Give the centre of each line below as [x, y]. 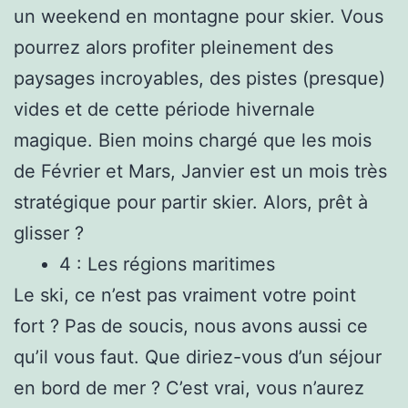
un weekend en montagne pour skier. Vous [199, 16]
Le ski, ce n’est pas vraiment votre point [185, 295]
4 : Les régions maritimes [170, 264]
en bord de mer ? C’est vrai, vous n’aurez [189, 388]
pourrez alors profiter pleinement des [173, 47]
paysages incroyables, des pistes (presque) [199, 78]
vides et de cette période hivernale [164, 109]
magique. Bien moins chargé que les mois [193, 140]
